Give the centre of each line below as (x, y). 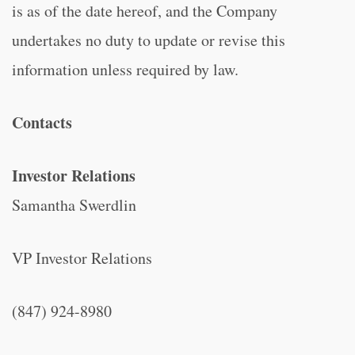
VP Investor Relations (82, 258)
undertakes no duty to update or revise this (149, 40)
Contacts (42, 122)
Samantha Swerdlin (74, 205)
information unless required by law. (125, 69)
